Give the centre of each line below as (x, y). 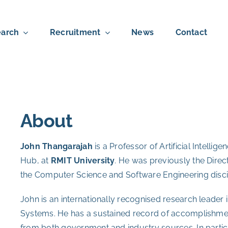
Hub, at (35, 161)
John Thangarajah (56, 146)
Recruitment (75, 32)
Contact (191, 32)
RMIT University (83, 161)
